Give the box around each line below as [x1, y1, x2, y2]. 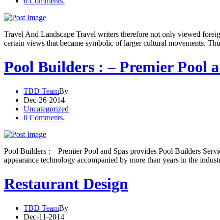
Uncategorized [24, 104, 69, 113]
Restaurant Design [4, 175, 128, 193]
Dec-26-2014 [24, 95, 65, 104]
